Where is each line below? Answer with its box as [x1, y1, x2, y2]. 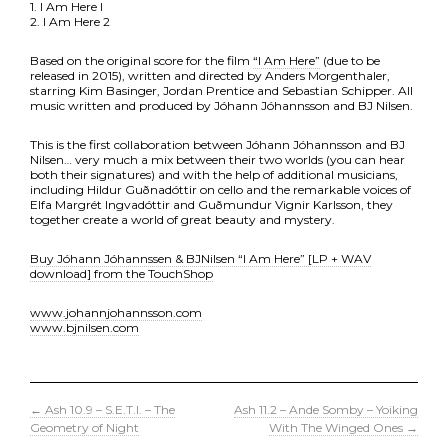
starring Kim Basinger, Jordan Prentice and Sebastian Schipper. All [30, 83, 413, 98]
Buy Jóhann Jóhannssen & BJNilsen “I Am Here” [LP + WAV [30, 251, 371, 266]
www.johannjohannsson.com [30, 305, 202, 320]
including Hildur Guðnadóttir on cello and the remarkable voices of [30, 182, 411, 197]
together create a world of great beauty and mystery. [30, 212, 335, 227]
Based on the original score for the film [30, 53, 253, 68]
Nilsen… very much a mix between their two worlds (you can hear [30, 152, 405, 167]
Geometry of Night [30, 420, 139, 435]
